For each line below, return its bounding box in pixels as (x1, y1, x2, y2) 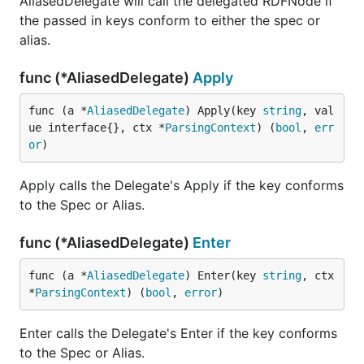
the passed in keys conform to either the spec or (19, 12, 320, 28)
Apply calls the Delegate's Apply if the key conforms (19, 177, 344, 193)
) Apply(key (184, 104, 262, 117)
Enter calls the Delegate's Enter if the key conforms (19, 325, 337, 341)
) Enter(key (184, 269, 262, 282)
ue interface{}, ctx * (28, 121, 165, 134)
